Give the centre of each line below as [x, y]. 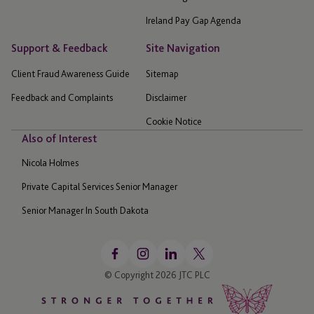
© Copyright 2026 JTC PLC [157, 275]
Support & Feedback [60, 48]
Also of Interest [59, 139]
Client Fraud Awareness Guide [70, 74]
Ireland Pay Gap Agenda [193, 21]
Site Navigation [183, 48]
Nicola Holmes [50, 163]
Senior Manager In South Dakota [85, 211]
